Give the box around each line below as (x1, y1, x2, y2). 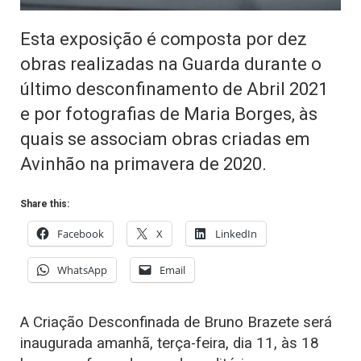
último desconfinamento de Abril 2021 (20, 77, 328, 99)
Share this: (20, 197, 69, 210)
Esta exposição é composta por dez (20, 27, 307, 49)
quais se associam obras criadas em (20, 127, 310, 149)
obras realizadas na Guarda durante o (20, 52, 322, 74)
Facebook (57, 226, 104, 241)
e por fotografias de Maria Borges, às (20, 102, 317, 124)
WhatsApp (57, 262, 107, 277)
